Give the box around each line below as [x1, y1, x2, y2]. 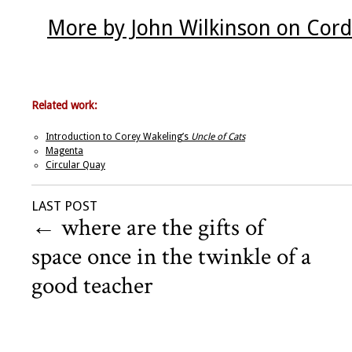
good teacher [31, 270, 153, 302]
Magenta [46, 145, 83, 157]
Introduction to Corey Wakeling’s [46, 131, 191, 143]
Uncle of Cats [191, 131, 245, 143]
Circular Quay [46, 159, 105, 171]
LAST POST [31, 198, 97, 214]
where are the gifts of [56, 212, 264, 244]
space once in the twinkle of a [31, 241, 311, 273]
